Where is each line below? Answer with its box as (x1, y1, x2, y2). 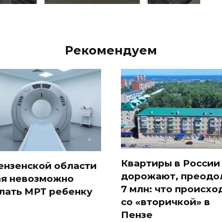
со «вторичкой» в (121, 196, 210, 208)
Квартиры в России (121, 158, 220, 169)
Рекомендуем (65, 43, 157, 57)
